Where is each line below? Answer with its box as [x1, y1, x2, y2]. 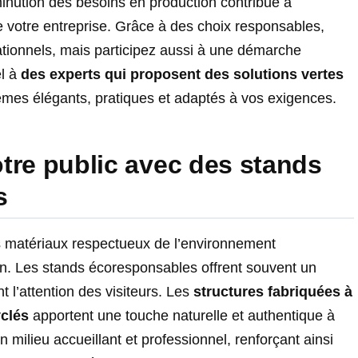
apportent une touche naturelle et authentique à [29, 308, 335, 324]
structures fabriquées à [193, 284, 352, 300]
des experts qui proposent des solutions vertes [21, 66, 344, 82]
